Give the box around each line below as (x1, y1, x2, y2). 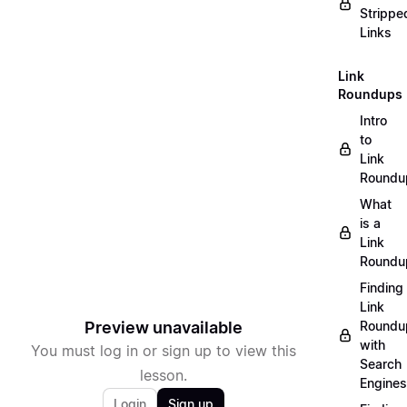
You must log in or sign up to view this (31, 342, 296, 360)
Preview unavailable (84, 318, 243, 337)
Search (360, 356, 402, 372)
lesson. (140, 366, 187, 384)
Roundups (338, 86, 402, 102)
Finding (360, 280, 403, 295)
